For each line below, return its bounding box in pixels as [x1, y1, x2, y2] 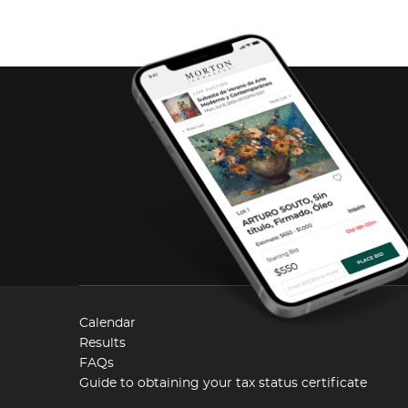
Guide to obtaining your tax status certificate [79, 376, 367, 390]
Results [79, 336, 126, 350]
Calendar [79, 316, 136, 330]
